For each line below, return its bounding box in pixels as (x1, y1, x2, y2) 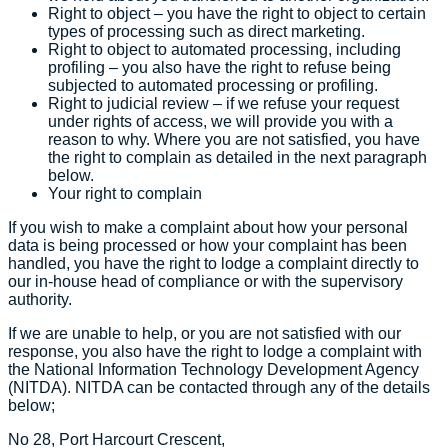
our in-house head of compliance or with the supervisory (8, 273, 403, 291)
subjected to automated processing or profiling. (48, 77, 378, 95)
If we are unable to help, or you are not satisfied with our (8, 325, 401, 343)
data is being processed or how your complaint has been (8, 237, 407, 255)
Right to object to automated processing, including (48, 41, 401, 59)
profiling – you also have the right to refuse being (48, 59, 391, 77)
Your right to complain (48, 185, 202, 203)
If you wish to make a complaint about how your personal (8, 219, 408, 237)
